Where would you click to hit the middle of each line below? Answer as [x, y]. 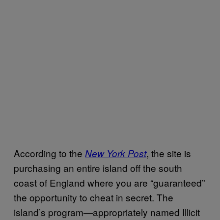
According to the [49, 153]
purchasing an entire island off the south [98, 168]
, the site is [169, 153]
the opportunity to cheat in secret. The [94, 197]
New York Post [116, 153]
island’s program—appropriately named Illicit [107, 212]
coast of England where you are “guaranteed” [109, 182]
